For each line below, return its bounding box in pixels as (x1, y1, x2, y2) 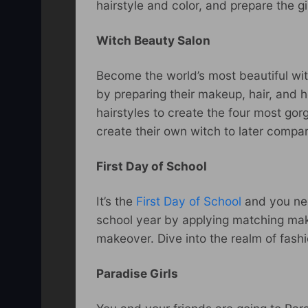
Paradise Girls (96, 265, 178, 280)
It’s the (96, 193, 136, 208)
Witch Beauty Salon (96, 33, 210, 47)
